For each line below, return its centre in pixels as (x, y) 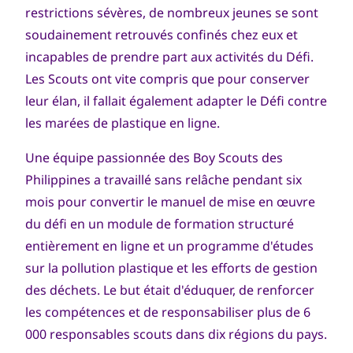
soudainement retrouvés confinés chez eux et (162, 35)
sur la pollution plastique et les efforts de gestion (171, 268)
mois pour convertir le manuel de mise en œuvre (170, 202)
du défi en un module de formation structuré (160, 224)
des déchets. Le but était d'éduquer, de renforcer (170, 290)
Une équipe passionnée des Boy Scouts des (154, 158)
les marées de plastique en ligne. (123, 123)
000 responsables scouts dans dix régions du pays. (176, 334)
